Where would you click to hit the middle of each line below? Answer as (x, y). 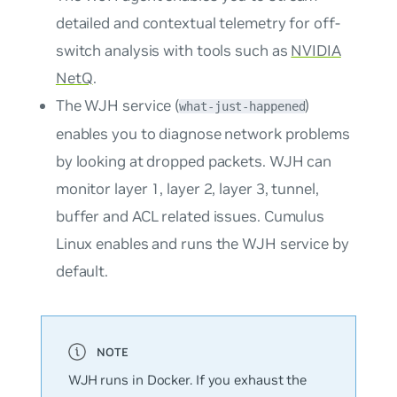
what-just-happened (242, 107)
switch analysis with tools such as (173, 51)
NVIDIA (316, 51)
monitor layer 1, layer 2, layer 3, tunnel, (187, 189)
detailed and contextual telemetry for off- (198, 23)
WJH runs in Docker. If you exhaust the (187, 380)
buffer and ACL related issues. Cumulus (190, 217)
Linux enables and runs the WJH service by (202, 244)
